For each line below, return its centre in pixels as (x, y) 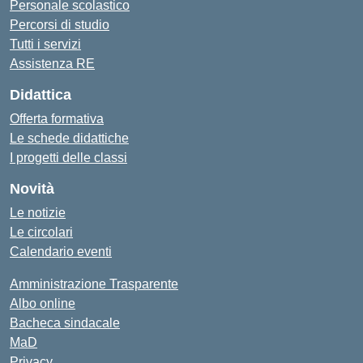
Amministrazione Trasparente (94, 284)
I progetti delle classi (68, 158)
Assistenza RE (52, 64)
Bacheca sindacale (65, 323)
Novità (32, 189)
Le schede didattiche (69, 138)
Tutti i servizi (45, 44)
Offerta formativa (57, 119)
